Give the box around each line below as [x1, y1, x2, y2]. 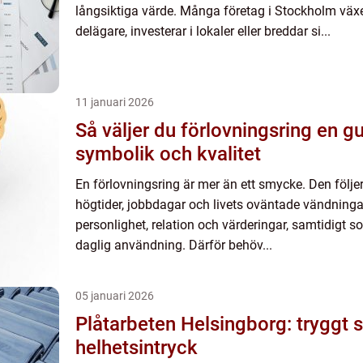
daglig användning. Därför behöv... [75, 237, 272, 253]
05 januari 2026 [75, 289, 154, 302]
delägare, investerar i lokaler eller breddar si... [75, 23, 331, 39]
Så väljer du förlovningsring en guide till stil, [75, 119, 317, 142]
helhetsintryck [75, 336, 198, 359]
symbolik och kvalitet [75, 143, 261, 165]
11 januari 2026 [75, 96, 154, 109]
